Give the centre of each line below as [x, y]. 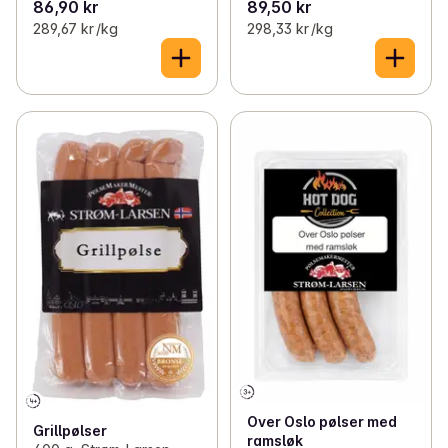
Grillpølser [70, 431]
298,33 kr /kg [289, 28]
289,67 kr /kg [75, 28]
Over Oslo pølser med [321, 421]
